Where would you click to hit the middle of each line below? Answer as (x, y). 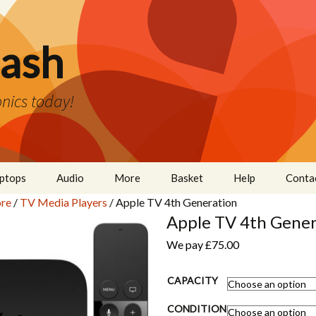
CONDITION (197, 309)
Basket (187, 178)
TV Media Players (63, 202)
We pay (186, 244)
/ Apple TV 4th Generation (172, 202)
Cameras (135, 209)
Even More (140, 273)
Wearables (140, 241)
